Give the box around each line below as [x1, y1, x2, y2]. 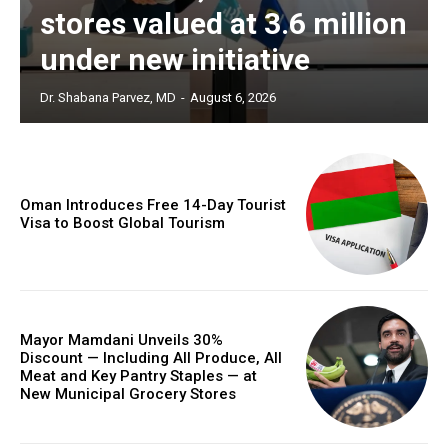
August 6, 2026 [190, 89, 276, 105]
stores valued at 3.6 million [40, 5, 407, 41]
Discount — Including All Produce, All [20, 349, 282, 368]
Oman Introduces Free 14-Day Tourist [20, 195, 286, 214]
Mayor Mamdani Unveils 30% [20, 331, 223, 350]
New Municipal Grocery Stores [20, 385, 236, 404]
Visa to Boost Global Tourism [20, 213, 225, 232]
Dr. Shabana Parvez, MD [40, 89, 176, 105]
